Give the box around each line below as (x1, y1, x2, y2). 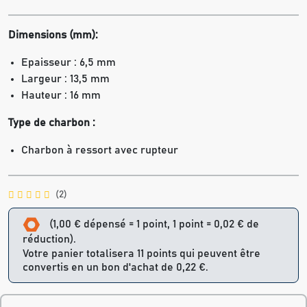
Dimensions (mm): (8, 29, 98, 41)
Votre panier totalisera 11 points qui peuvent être (23, 247, 260, 259)
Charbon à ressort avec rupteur (21, 145, 179, 156)
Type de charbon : (8, 117, 95, 129)
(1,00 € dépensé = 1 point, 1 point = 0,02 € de (49, 219, 259, 230)
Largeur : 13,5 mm (21, 73, 110, 85)
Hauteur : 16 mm (21, 90, 101, 101)
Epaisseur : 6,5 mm (21, 57, 116, 69)
